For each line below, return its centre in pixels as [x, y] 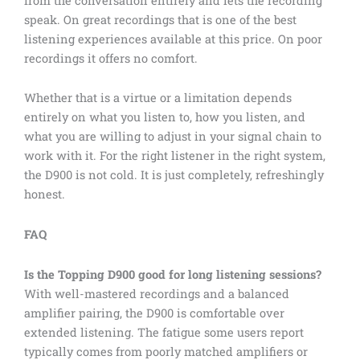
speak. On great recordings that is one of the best [160, 19]
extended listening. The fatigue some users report [164, 332]
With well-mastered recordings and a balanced [157, 293]
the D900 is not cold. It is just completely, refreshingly [174, 175]
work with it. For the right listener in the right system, [175, 156]
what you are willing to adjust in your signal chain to [173, 137]
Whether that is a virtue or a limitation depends [158, 98]
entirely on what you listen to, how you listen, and [165, 117]
